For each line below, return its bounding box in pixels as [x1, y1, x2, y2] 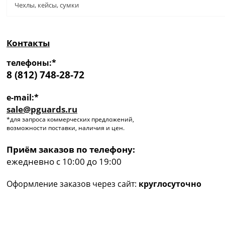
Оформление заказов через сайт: [7, 178, 139, 189]
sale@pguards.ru [7, 102, 77, 115]
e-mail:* [7, 91, 39, 103]
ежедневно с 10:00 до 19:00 [7, 155, 122, 167]
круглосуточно [139, 178, 201, 189]
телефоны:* [7, 57, 56, 68]
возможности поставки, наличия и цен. [7, 123, 125, 132]
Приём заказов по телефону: [7, 143, 135, 155]
